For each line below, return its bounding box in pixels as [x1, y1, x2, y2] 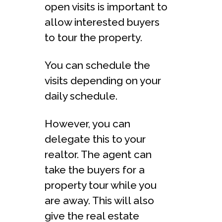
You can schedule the [45, 58, 150, 71]
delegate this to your [45, 132, 146, 145]
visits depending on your [45, 74, 161, 87]
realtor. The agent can [45, 148, 152, 161]
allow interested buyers [45, 15, 160, 28]
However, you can [45, 117, 130, 130]
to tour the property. [45, 31, 142, 44]
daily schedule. [45, 89, 117, 102]
